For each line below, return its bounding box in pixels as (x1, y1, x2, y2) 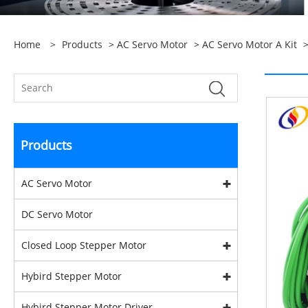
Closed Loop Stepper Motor (21, 239, 146, 252)
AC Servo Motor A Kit (202, 38, 297, 51)
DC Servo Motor (21, 208, 93, 221)
